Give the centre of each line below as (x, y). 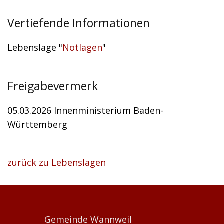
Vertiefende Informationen (79, 23)
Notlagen (82, 47)
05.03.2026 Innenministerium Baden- (85, 110)
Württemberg (37, 124)
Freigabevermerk (53, 86)
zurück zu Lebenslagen (57, 162)
